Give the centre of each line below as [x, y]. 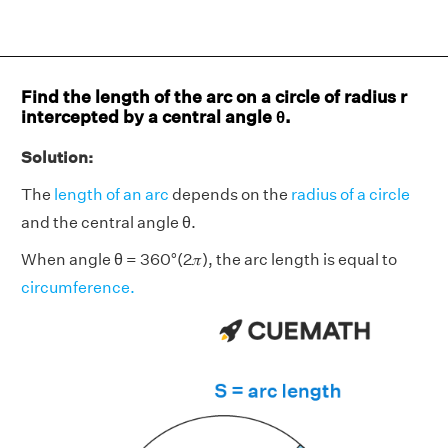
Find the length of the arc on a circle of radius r [214, 96]
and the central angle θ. [108, 222]
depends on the [230, 194]
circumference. [78, 287]
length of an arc [110, 194]
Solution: [57, 157]
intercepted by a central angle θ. [156, 116]
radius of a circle [350, 194]
